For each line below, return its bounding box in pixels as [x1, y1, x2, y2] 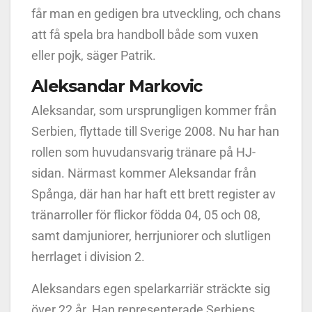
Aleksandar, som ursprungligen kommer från [31, 103, 276, 118]
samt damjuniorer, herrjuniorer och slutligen [31, 228, 271, 244]
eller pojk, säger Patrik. [31, 48, 156, 63]
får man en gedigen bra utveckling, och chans [31, 6, 281, 22]
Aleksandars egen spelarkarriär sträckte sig [31, 281, 270, 297]
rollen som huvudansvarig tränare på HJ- [31, 145, 256, 160]
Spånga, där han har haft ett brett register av [31, 187, 276, 202]
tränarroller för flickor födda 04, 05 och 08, [31, 208, 260, 223]
